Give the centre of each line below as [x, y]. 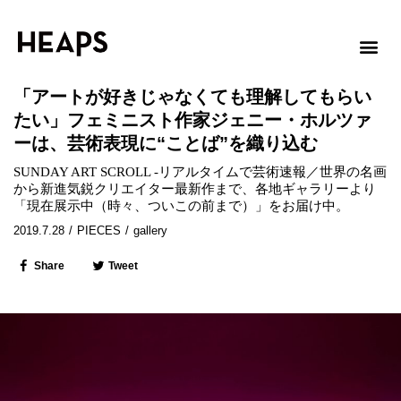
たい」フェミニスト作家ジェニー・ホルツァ [192, 120]
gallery [150, 230]
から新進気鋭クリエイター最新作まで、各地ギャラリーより [195, 189]
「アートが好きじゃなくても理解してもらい [192, 97]
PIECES [99, 230]
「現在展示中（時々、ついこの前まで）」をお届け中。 [181, 206]
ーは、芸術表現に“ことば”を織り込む [166, 143]
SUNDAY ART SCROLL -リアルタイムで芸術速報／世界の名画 [200, 172]
